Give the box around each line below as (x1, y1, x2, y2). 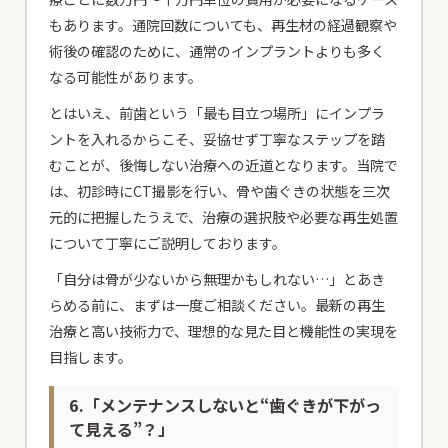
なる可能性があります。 (49, 66, 203, 87)
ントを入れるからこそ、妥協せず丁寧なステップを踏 (49, 128, 386, 149)
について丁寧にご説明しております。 (49, 232, 287, 253)
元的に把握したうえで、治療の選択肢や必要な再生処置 (49, 206, 399, 227)
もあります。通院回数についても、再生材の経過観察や (49, 14, 398, 35)
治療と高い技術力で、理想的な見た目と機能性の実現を (49, 320, 399, 341)
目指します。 (49, 346, 133, 367)
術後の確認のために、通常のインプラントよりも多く (49, 40, 386, 61)
